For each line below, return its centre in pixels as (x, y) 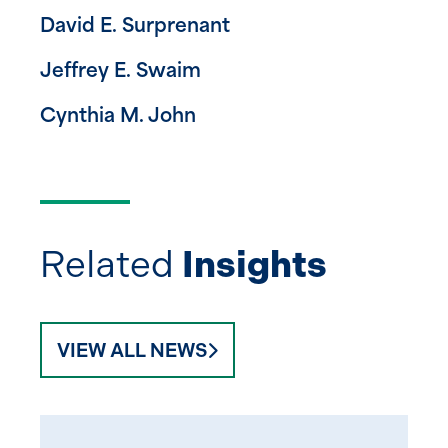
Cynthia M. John (118, 117)
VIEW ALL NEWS (132, 350)
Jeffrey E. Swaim (120, 72)
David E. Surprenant (135, 27)
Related (111, 263)
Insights (254, 263)
